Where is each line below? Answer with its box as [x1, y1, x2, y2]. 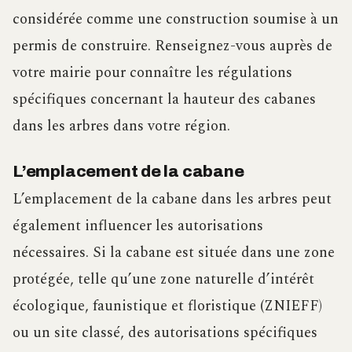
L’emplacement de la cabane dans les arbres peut [13, 188, 332, 211]
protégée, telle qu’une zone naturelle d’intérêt [13, 268, 314, 291]
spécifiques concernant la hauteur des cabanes [13, 87, 316, 111]
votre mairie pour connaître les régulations [13, 60, 292, 84]
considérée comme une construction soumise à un [13, 7, 339, 31]
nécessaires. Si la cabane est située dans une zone [13, 241, 335, 264]
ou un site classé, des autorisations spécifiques [13, 321, 317, 344]
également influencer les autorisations [13, 214, 263, 237]
